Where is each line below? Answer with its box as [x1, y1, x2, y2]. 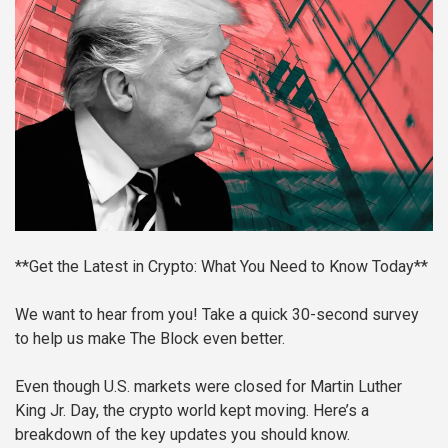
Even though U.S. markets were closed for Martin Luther [15, 377, 402, 397]
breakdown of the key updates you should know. [15, 425, 350, 445]
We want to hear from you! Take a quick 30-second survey [15, 305, 419, 325]
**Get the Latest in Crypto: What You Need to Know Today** [15, 257, 428, 277]
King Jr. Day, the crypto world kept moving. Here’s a [15, 401, 369, 421]
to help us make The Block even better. [15, 329, 285, 349]
